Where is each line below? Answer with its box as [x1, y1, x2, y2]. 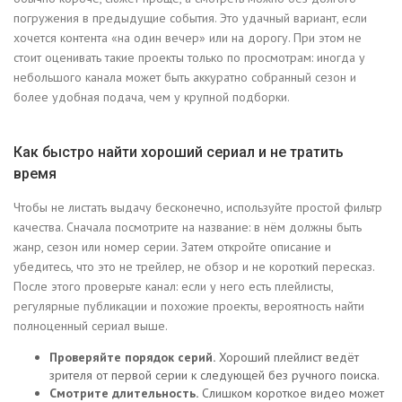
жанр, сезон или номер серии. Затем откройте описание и [13, 239, 331, 256]
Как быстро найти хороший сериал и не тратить [13, 144, 344, 162]
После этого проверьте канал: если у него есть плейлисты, [13, 278, 333, 295]
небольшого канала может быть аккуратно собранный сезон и [13, 69, 356, 86]
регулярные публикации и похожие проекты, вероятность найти [13, 298, 364, 315]
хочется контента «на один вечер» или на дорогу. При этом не [13, 30, 362, 47]
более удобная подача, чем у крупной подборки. [13, 89, 290, 106]
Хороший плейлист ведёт [215, 349, 359, 366]
